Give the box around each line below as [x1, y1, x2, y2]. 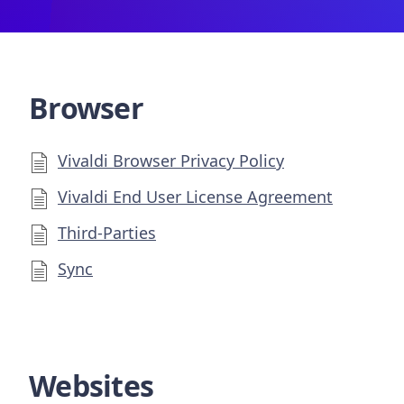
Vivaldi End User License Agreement [58, 185, 333, 207]
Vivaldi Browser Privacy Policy [58, 150, 284, 171]
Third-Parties [58, 221, 156, 243]
